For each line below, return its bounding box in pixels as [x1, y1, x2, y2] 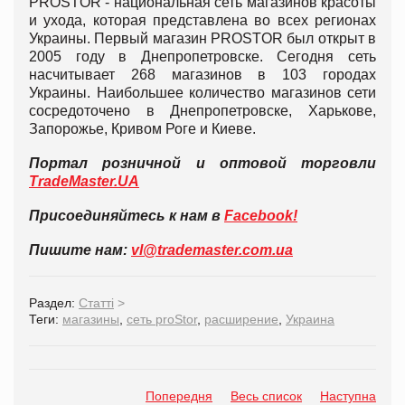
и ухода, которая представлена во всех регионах [29, 12, 376, 28]
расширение [204, 311, 278, 326]
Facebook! [224, 207, 297, 223]
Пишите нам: [29, 241, 131, 258]
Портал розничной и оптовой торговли [29, 155, 376, 171]
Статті [79, 295, 114, 310]
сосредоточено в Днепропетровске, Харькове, [29, 102, 376, 118]
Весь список [231, 388, 302, 403]
